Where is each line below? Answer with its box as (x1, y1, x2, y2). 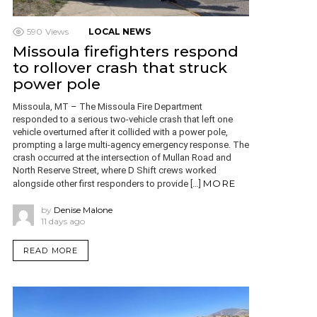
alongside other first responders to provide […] (13, 178, 203, 189)
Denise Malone (54, 204, 113, 215)
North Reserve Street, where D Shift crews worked (13, 164, 217, 175)
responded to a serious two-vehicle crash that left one (13, 113, 233, 125)
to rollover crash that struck (13, 58, 227, 76)
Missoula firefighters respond (13, 42, 238, 60)
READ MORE (23, 245, 78, 255)
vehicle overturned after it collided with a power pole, (13, 126, 228, 137)
